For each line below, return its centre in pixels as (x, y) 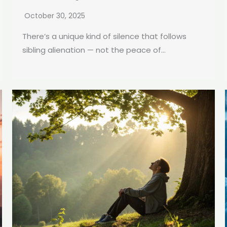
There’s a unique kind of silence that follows (104, 36)
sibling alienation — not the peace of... (94, 50)
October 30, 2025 (55, 16)
